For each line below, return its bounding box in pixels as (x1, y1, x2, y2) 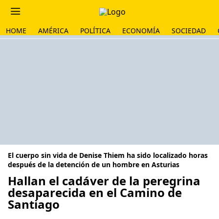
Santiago (8, 196, 60, 212)
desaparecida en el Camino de (8, 184, 182, 200)
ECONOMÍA (122, 26, 160, 35)
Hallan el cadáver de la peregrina (8, 173, 200, 189)
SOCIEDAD (172, 26, 206, 35)
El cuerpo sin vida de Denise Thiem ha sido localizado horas (8, 151, 208, 160)
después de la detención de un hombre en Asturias (8, 160, 179, 169)
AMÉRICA (38, 26, 68, 35)
